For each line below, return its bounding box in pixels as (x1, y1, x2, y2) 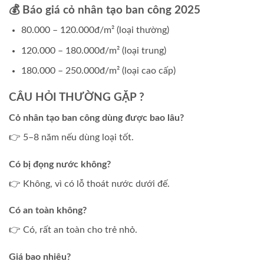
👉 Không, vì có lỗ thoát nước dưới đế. (9, 179, 170, 189)
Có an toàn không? (9, 206, 87, 216)
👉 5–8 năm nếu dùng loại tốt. (9, 132, 134, 142)
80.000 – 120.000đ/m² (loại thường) (21, 25, 169, 35)
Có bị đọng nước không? (9, 159, 111, 169)
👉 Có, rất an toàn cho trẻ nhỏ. (9, 225, 137, 235)
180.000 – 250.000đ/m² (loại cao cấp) (21, 66, 176, 76)
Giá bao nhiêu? (9, 252, 71, 262)
